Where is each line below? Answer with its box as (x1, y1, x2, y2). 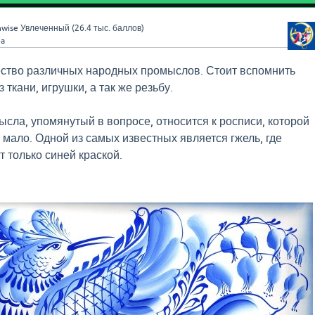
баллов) (110, 23, 144, 33)
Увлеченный (20, 23, 70, 33)
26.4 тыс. (74, 23, 110, 33)
